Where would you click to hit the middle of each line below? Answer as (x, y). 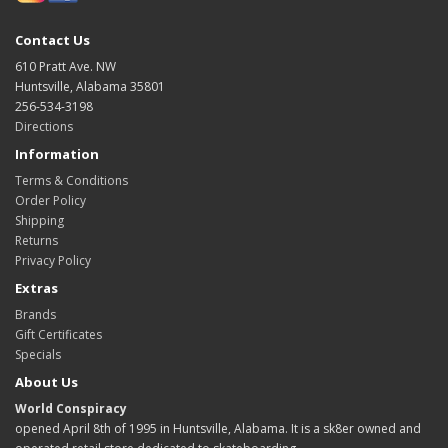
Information (57, 154)
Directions (44, 126)
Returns (36, 240)
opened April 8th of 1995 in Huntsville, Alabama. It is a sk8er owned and (218, 428)
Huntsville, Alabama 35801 (90, 86)
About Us (46, 382)
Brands (35, 314)
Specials (38, 354)
